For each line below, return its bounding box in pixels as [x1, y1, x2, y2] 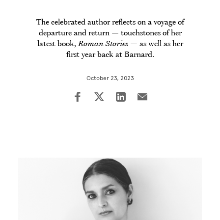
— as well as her [128, 38, 183, 48]
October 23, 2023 [86, 75, 134, 82]
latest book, [37, 38, 78, 48]
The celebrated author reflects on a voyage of [36, 17, 184, 27]
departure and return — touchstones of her [38, 27, 182, 37]
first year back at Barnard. [66, 49, 154, 59]
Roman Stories [78, 38, 128, 48]
